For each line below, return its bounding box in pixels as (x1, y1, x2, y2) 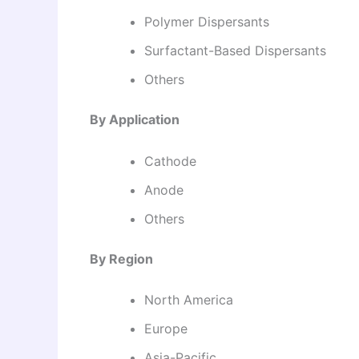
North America (144, 292, 233, 309)
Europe (144, 321, 188, 337)
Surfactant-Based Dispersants (144, 42, 326, 59)
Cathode (144, 152, 196, 169)
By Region (90, 250, 153, 267)
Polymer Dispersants (144, 14, 269, 30)
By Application (90, 111, 179, 128)
